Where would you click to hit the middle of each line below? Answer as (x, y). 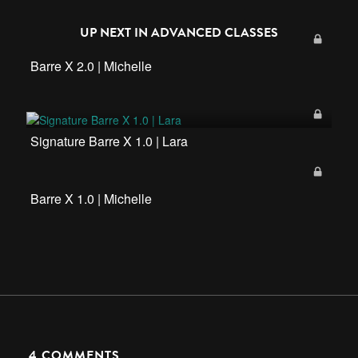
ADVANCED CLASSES (215, 33)
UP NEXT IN (115, 33)
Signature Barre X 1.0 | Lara (109, 141)
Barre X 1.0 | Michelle (91, 199)
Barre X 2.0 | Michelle (91, 66)
